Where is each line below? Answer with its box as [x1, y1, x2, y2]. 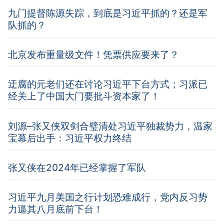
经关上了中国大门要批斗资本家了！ [8, 90, 160, 102]
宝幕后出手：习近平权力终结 [8, 131, 131, 144]
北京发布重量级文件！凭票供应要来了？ [8, 48, 179, 61]
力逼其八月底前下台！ [8, 202, 103, 215]
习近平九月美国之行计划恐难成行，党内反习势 [8, 190, 207, 203]
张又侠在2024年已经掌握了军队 [8, 161, 146, 173]
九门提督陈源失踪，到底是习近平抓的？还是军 [8, 7, 207, 19]
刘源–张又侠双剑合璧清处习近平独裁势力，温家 [8, 119, 212, 132]
